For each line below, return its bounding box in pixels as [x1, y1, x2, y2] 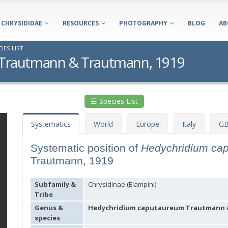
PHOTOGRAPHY [119, 19, 167, 27]
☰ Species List [90, 96, 138, 106]
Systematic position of [31, 142, 141, 154]
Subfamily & [35, 180, 76, 189]
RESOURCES [63, 19, 99, 27]
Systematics [31, 119, 71, 129]
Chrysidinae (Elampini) [88, 180, 156, 189]
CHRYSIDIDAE [1, 19, 42, 27]
